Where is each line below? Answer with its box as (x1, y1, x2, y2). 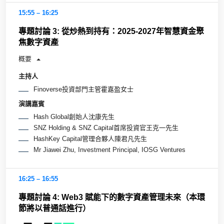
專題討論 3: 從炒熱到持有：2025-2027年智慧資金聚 (18, 26, 204, 35)
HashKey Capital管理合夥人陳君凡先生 (33, 134, 147, 142)
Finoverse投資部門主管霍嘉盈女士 (33, 85, 133, 93)
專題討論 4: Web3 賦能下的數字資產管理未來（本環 (18, 192, 205, 201)
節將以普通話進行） (18, 203, 90, 212)
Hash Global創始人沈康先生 (33, 112, 114, 120)
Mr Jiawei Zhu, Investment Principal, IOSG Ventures (33, 145, 185, 153)
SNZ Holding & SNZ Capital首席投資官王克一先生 (33, 123, 178, 131)
